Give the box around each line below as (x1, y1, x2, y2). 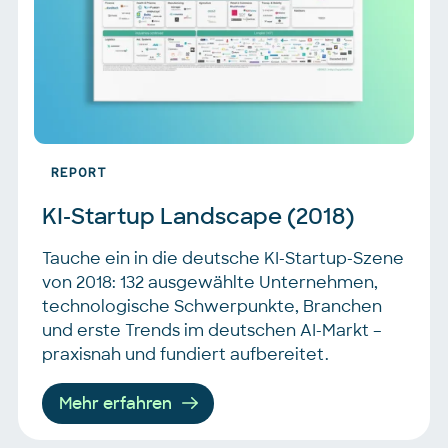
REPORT (51, 166, 107, 181)
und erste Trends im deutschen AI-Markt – (42, 320, 382, 342)
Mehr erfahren (59, 393, 173, 415)
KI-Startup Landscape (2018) (42, 202, 354, 232)
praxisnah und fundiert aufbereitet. (42, 344, 329, 366)
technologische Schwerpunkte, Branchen (42, 296, 382, 318)
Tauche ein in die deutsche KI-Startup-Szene (42, 248, 404, 270)
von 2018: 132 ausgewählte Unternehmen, (42, 272, 378, 294)
